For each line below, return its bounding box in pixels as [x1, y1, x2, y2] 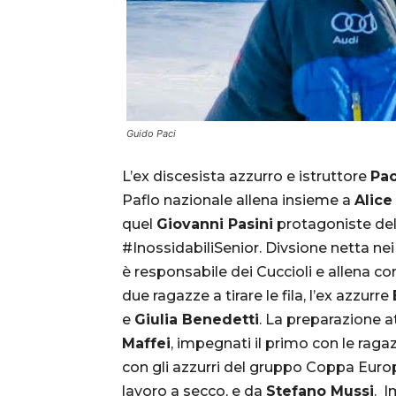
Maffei [122, 334, 171, 352]
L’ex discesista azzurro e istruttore [122, 167, 370, 185]
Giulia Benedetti [134, 310, 259, 328]
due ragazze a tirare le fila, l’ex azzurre [122, 286, 392, 304]
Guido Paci [126, 126, 176, 140]
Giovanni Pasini [156, 215, 273, 232]
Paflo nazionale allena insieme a [122, 191, 354, 209]
